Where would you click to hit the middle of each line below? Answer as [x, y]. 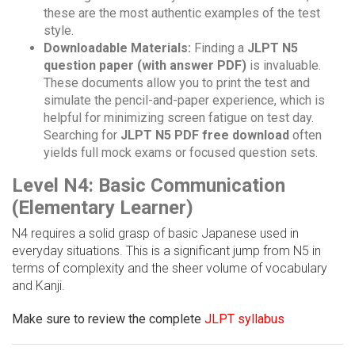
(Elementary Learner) [103, 208]
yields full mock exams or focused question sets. [181, 153]
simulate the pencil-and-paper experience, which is [184, 101]
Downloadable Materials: [117, 48]
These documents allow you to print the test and [177, 83]
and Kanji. [38, 286]
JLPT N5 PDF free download [205, 136]
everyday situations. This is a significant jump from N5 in [166, 251]
